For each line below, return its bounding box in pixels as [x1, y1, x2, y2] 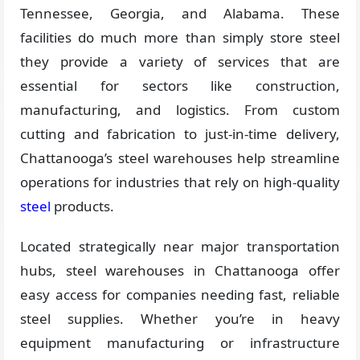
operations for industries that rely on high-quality [20, 173, 340, 191]
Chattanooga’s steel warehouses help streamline [20, 149, 340, 167]
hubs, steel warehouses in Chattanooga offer [20, 261, 340, 280]
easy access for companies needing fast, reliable [20, 285, 340, 304]
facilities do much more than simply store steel [20, 28, 340, 47]
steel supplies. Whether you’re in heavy [20, 309, 340, 328]
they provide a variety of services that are [20, 52, 340, 71]
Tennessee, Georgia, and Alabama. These [20, 4, 340, 22]
